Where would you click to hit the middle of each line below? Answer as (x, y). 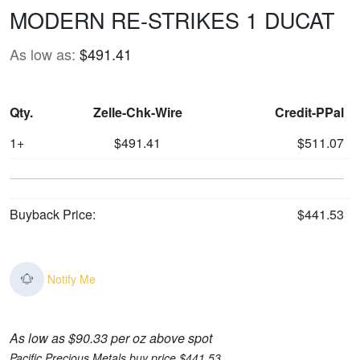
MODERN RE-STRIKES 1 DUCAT (172, 19)
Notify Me (72, 278)
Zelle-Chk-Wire (137, 112)
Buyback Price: (53, 214)
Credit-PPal (309, 112)
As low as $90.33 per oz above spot (111, 337)
